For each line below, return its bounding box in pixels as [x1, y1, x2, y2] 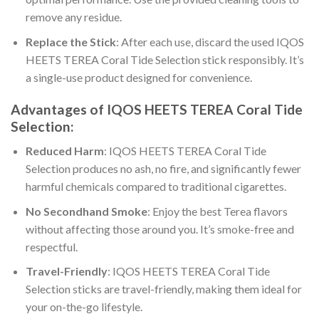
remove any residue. [25, 10, 122, 24]
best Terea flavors [199, 204, 290, 218]
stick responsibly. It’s [202, 52, 304, 66]
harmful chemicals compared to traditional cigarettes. [25, 179, 286, 194]
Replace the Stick [25, 34, 116, 48]
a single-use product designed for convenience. [25, 70, 252, 84]
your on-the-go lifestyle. [25, 300, 142, 314]
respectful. [25, 239, 78, 253]
